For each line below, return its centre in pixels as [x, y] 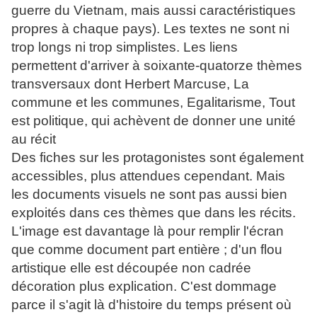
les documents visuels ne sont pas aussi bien [149, 195]
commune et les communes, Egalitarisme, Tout [153, 103]
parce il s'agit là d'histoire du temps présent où [151, 305]
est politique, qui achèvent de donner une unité [154, 121]
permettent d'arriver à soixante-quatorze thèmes [157, 66]
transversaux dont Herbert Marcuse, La [130, 84]
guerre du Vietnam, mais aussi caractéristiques [154, 11]
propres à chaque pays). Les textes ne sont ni [150, 29]
